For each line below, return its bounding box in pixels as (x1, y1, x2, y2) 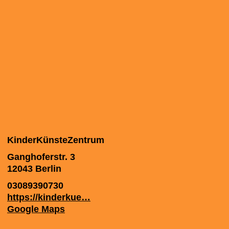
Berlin (35, 164, 61, 174)
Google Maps (7, 204, 65, 214)
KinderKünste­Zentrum (7, 135, 104, 145)
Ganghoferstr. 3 (7, 152, 75, 162)
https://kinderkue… (7, 192, 90, 202)
